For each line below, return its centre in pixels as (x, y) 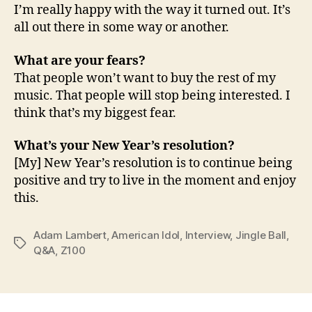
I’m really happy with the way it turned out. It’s (152, 10)
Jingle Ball (261, 235)
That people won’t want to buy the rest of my (145, 78)
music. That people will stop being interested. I (152, 95)
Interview (208, 235)
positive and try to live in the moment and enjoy (155, 181)
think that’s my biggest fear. (95, 113)
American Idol (146, 235)
